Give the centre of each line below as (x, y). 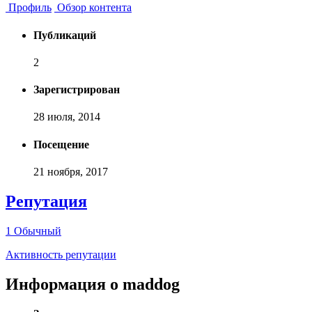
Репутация (46, 201)
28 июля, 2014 (67, 117)
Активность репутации (61, 254)
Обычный (38, 231)
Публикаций (65, 35)
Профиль (29, 8)
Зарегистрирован (77, 90)
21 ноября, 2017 (71, 172)
